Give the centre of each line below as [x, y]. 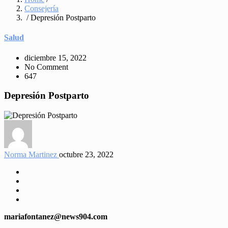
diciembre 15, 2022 [55, 58]
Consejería [41, 8]
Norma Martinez [32, 154]
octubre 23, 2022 [86, 154]
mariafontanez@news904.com [56, 216]
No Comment [46, 67]
